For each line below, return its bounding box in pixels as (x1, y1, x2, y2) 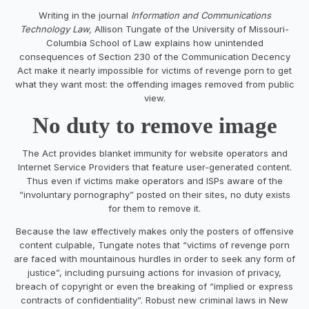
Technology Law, (20, 23, 94, 34)
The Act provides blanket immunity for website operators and (21, 147, 288, 159)
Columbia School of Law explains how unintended (46, 37, 263, 48)
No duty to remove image (32, 112, 277, 138)
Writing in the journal (38, 9, 131, 21)
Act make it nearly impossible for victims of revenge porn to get (17, 64, 292, 76)
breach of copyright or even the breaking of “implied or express (16, 280, 293, 292)
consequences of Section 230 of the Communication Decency (19, 50, 290, 62)
